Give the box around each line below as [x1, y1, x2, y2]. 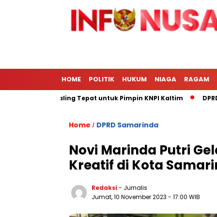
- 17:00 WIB [168, 193, 200, 201]
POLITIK [89, 75, 114, 84]
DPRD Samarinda [96, 120, 158, 130]
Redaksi [92, 184, 117, 192]
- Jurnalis [119, 184, 147, 192]
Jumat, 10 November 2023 [92, 193, 168, 201]
